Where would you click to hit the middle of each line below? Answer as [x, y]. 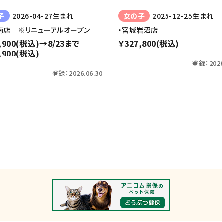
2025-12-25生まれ [183, 16]
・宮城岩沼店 [138, 30]
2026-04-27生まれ [43, 16]
